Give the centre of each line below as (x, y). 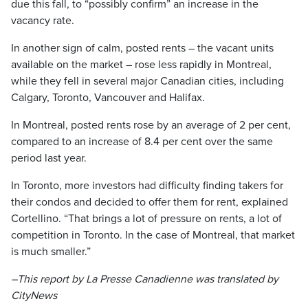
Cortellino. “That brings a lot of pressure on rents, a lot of (146, 218)
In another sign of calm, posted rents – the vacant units (142, 48)
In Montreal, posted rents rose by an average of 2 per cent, (151, 125)
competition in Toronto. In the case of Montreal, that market (153, 235)
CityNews (34, 295)
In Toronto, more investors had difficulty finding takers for (147, 185)
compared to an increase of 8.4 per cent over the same (142, 141)
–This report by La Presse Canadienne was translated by (145, 279)
